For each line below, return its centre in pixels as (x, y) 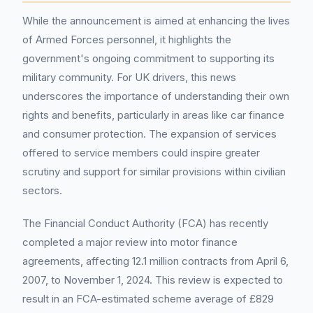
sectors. (42, 190)
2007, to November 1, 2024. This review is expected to (153, 280)
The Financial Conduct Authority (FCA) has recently (145, 223)
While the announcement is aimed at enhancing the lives (156, 21)
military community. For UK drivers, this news (129, 77)
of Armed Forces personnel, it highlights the (127, 39)
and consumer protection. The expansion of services (150, 134)
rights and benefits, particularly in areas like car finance (153, 115)
